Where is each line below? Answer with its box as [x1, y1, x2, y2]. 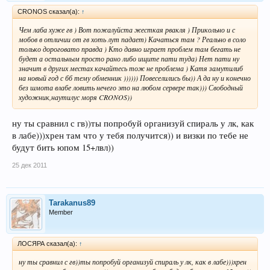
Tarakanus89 [49, 198, 95, 208]
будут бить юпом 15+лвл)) [12, 142, 114, 154]
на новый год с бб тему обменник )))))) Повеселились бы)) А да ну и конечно [19, 72, 251, 83]
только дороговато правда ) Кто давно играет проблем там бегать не [19, 43, 240, 54]
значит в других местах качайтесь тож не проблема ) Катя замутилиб [19, 63, 243, 73]
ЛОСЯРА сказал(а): [17, 240, 79, 248]
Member [49, 209, 73, 216]
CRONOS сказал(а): [17, 7, 81, 15]
